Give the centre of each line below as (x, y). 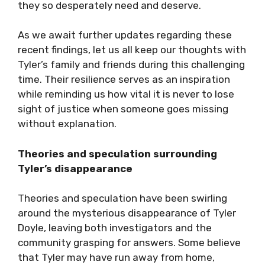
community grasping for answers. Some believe (129, 243)
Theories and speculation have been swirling (122, 198)
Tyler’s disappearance (75, 168)
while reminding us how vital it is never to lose (126, 94)
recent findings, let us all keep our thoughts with (132, 50)
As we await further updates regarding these (125, 35)
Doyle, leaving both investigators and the (115, 228)
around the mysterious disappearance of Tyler (127, 213)
